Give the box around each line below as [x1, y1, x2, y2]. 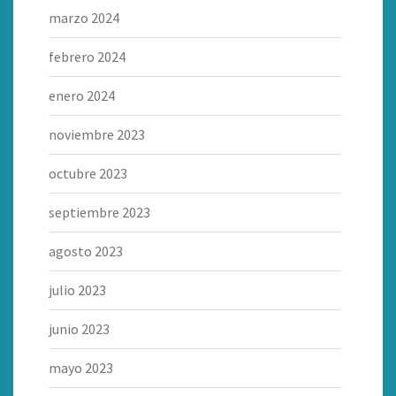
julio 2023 [49, 281, 106, 300]
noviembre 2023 [49, 126, 145, 144]
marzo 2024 [49, 9, 119, 27]
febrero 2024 [49, 48, 126, 66]
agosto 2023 [49, 242, 123, 261]
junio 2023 [49, 320, 110, 339]
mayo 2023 [49, 359, 113, 377]
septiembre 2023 [49, 203, 150, 222]
